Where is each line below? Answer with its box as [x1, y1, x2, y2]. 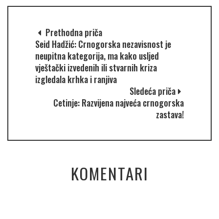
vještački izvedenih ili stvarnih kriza [35, 61, 157, 74]
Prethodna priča [44, 25, 102, 39]
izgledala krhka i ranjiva [35, 72, 117, 86]
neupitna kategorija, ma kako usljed [35, 49, 159, 62]
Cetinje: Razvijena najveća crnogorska [53, 96, 184, 109]
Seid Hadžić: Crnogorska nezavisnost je [35, 37, 171, 50]
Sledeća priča [130, 84, 175, 97]
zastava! [156, 108, 184, 121]
